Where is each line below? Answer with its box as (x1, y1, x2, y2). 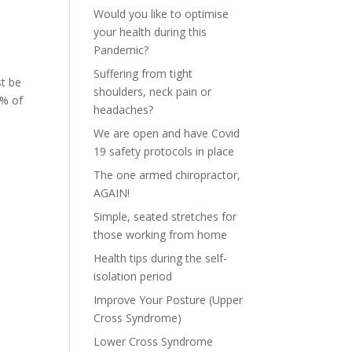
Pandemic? (93, 42, 149, 57)
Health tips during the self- (93, 251, 228, 266)
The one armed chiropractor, (93, 167, 241, 182)
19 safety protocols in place (93, 144, 235, 159)
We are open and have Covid (93, 126, 240, 141)
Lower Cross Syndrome (93, 334, 214, 349)
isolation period (93, 269, 173, 284)
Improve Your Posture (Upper (93, 292, 244, 307)
